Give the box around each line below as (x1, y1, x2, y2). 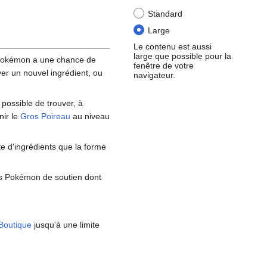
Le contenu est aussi (133, 41, 212, 51)
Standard (148, 9, 182, 19)
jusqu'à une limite (32, 220, 100, 230)
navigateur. (133, 70, 175, 80)
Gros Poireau (20, 111, 70, 122)
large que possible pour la (133, 51, 231, 61)
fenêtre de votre (133, 60, 194, 70)
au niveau (70, 111, 110, 122)
